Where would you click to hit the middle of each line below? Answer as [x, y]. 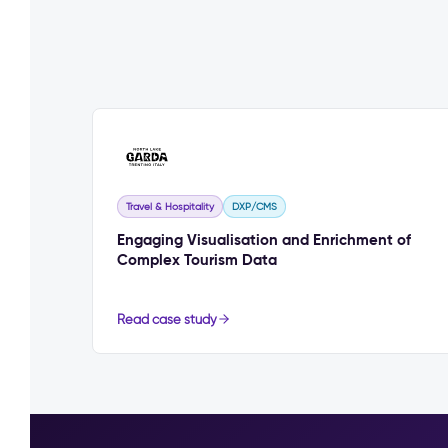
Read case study [167, 319]
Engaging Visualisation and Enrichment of [264, 239]
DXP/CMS [254, 206]
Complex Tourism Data [197, 259]
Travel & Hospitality [170, 206]
